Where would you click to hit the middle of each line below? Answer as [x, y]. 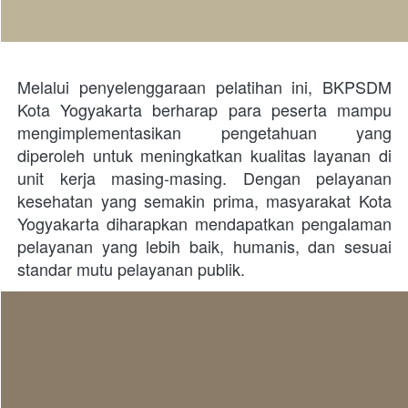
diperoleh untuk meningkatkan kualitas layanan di [204, 154]
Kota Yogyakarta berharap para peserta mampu [204, 109]
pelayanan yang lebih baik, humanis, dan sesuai [204, 245]
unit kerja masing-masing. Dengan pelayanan [204, 177]
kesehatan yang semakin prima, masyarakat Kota [204, 200]
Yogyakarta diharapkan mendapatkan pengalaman [204, 223]
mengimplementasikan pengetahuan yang [204, 132]
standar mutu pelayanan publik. [131, 268]
